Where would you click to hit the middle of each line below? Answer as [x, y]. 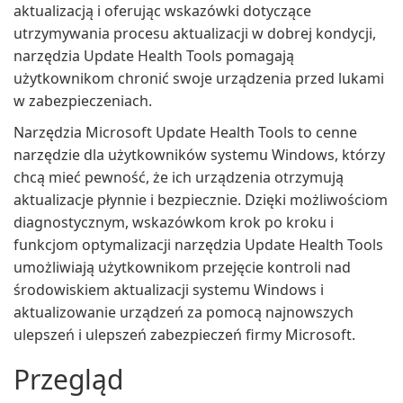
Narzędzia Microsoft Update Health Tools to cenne [185, 132]
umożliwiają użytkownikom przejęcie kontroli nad [182, 267]
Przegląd [68, 379]
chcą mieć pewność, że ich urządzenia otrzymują [179, 177]
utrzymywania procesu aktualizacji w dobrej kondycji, [195, 33]
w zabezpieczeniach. [83, 101]
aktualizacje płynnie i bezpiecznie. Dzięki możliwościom [201, 200]
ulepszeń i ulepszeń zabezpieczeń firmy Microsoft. [184, 335]
